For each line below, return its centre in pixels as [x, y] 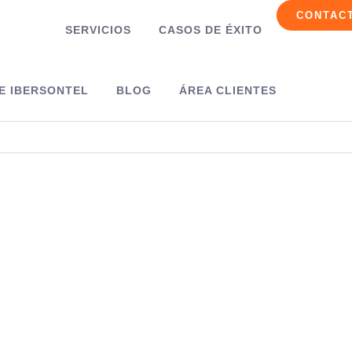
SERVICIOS [99, 30]
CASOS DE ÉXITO [211, 30]
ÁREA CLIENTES [227, 90]
